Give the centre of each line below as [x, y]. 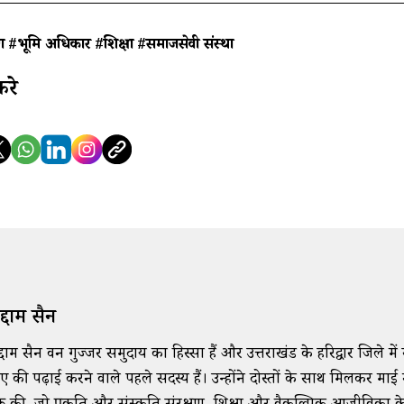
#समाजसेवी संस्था [185, 46]
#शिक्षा [114, 46]
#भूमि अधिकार [49, 46]
